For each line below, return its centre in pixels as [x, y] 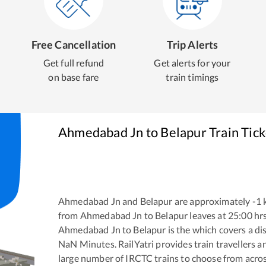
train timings [192, 77]
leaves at [207, 215]
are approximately [211, 201]
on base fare [74, 77]
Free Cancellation [74, 45]
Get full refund [74, 63]
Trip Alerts [192, 45]
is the [178, 229]
